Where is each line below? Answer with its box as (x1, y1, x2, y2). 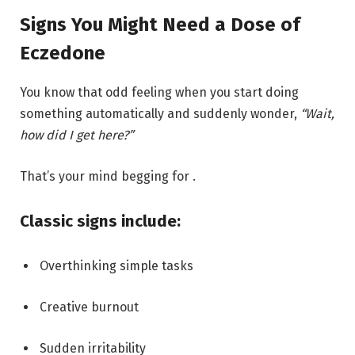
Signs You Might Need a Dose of (20, 13, 300, 36)
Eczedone (20, 42, 105, 65)
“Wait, (300, 106, 334, 122)
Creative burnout (40, 300, 139, 315)
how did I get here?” (20, 128, 133, 143)
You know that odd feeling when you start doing (20, 85, 299, 101)
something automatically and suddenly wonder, (20, 106, 300, 122)
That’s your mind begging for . (20, 168, 196, 184)
